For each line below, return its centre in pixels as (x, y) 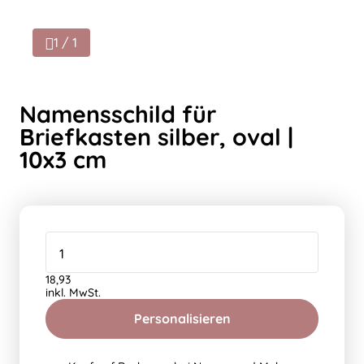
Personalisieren (182, 318)
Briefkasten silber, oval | (156, 136)
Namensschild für (118, 114)
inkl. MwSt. (73, 292)
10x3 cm (63, 159)
